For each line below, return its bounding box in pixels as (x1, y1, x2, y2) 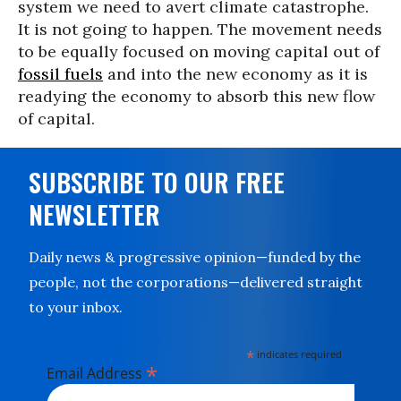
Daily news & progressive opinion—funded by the (29, 248, 361, 267)
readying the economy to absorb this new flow (18, 86, 375, 107)
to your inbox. (29, 298, 123, 317)
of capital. (18, 108, 95, 130)
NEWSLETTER (29, 196, 160, 234)
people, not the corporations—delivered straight (29, 273, 363, 292)
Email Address (47, 363, 146, 384)
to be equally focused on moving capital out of (18, 41, 380, 63)
